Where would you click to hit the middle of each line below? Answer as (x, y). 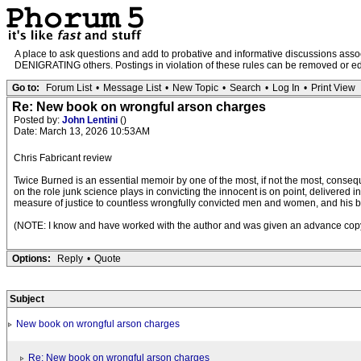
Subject (27, 299)
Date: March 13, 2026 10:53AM (82, 131)
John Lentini (91, 120)
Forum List (69, 88)
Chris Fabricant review (63, 158)
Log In (286, 88)
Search (245, 88)
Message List (132, 88)
